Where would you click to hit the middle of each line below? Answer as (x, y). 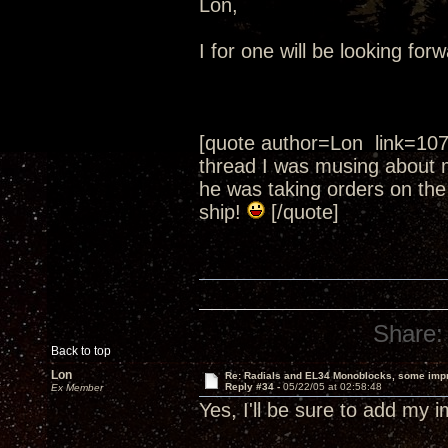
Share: (408, 333)
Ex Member (77, 387)
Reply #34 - (253, 386)
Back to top (81, 351)
